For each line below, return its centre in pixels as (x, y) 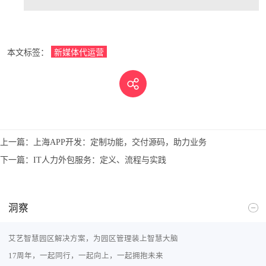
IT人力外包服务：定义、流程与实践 (100, 159)
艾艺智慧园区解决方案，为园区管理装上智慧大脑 (93, 239)
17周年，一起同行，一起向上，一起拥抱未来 (85, 255)
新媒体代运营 (79, 52)
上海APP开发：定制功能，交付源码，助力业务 (120, 142)
